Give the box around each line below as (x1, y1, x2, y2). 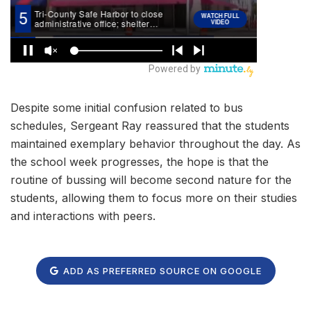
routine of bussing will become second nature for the (10, 173, 292, 187)
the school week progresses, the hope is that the (10, 155, 269, 169)
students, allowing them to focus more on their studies (10, 191, 297, 205)
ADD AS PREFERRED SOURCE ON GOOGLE (60, 264, 262, 276)
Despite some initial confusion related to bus (10, 101, 243, 115)
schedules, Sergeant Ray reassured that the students (10, 119, 289, 133)
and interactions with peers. (10, 209, 155, 224)
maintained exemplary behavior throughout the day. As (10, 137, 301, 151)
